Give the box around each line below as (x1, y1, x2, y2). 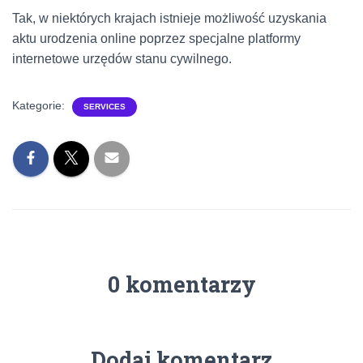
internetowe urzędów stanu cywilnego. (12, 52, 232, 66)
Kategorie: (12, 99, 68, 112)
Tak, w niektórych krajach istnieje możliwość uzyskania (12, 11, 327, 25)
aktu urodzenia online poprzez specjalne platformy (12, 32, 301, 45)
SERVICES (83, 102, 126, 111)
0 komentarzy (107, 270, 256, 298)
